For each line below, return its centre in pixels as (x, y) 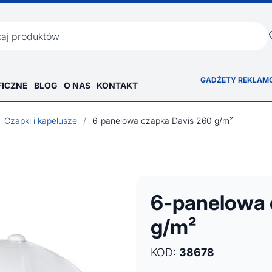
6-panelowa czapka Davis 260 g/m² (163, 121)
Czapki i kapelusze (41, 121)
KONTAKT (117, 85)
